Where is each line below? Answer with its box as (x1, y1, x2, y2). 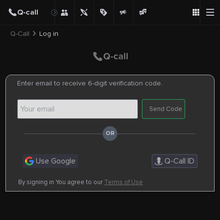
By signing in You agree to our (18, 178, 105, 186)
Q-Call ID (162, 156, 194, 166)
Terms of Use (104, 178, 143, 186)
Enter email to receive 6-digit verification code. (17, 79, 163, 87)
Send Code (149, 105, 183, 113)
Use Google (34, 156, 76, 166)
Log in (39, 29, 58, 38)
